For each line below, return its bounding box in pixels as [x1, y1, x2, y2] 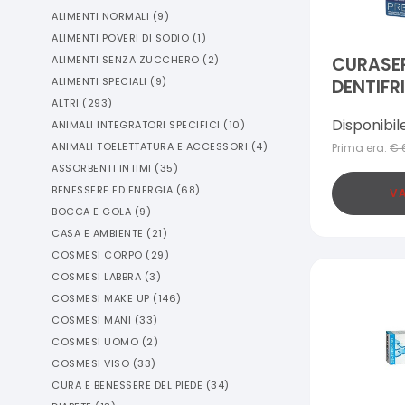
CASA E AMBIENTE [52, 226, 144, 240]
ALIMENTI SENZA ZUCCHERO [52, 52, 200, 67]
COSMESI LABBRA [52, 269, 141, 284]
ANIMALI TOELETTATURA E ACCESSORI [52, 139, 248, 154]
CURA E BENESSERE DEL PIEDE [52, 378, 202, 392]
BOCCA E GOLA [52, 204, 131, 219]
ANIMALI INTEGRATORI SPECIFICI [52, 118, 221, 132]
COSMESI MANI [52, 313, 131, 327]
